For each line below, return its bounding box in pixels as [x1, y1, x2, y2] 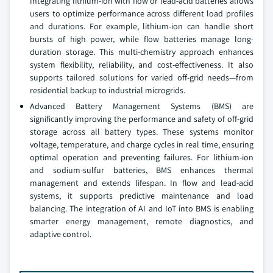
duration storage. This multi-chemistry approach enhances [30, 46, 253, 57]
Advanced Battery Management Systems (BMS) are [30, 101, 253, 112]
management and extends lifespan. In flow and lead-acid [30, 177, 253, 188]
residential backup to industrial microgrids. [30, 85, 185, 96]
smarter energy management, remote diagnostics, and [30, 216, 253, 227]
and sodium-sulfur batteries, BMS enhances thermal [30, 165, 253, 175]
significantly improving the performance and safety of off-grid [30, 113, 253, 124]
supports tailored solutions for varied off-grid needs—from [30, 72, 253, 83]
